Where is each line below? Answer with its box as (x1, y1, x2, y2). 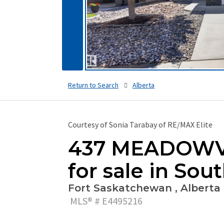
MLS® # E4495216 (68, 194, 142, 207)
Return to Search (68, 80, 118, 90)
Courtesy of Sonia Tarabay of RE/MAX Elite (68, 119, 212, 130)
